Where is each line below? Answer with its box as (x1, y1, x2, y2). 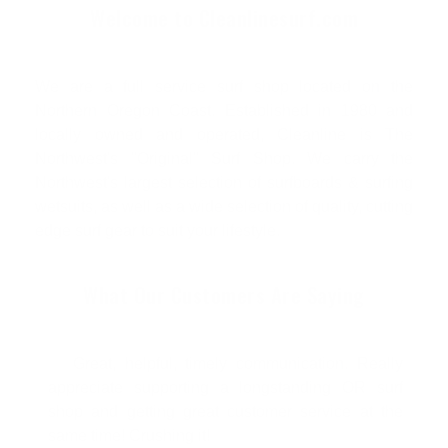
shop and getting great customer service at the (48, 402, 403, 420)
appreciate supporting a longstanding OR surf (48, 378, 403, 396)
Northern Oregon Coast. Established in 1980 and (35, 101, 413, 119)
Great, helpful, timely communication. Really (72, 354, 403, 372)
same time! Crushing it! (48, 426, 210, 444)
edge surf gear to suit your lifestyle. (35, 221, 280, 239)
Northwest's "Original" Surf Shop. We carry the (35, 149, 413, 167)
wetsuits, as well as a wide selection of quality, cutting (35, 197, 413, 215)
